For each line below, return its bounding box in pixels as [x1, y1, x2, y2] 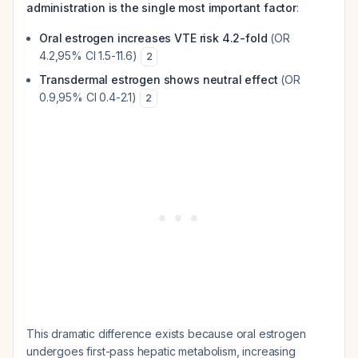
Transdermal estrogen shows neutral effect [39, 73, 278, 86]
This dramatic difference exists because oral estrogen [26, 327, 306, 340]
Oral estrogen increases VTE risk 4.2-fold [39, 31, 268, 45]
